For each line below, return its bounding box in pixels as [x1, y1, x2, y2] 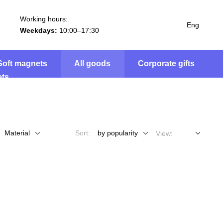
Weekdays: [19, 26, 57, 34]
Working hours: [19, 15, 68, 23]
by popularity [98, 129, 138, 137]
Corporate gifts [137, 59, 195, 68]
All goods [74, 59, 111, 68]
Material [4, 129, 30, 137]
